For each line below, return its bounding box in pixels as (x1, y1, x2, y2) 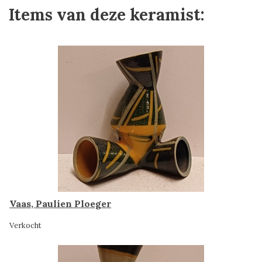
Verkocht (9, 220, 42, 230)
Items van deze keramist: (9, 4, 205, 25)
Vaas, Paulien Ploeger (9, 198, 111, 209)
